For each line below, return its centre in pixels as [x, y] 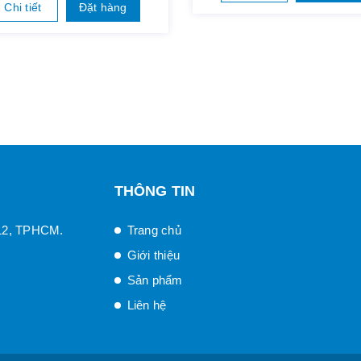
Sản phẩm [155, 280]
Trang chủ [154, 230]
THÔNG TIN [155, 191]
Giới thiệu [153, 255]
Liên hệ [147, 305]
